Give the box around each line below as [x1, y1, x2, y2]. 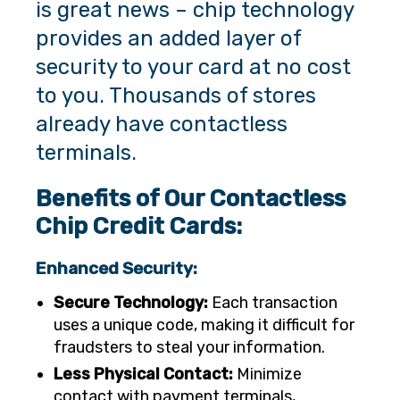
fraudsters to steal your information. [54, 337, 325, 358]
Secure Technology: [54, 293, 208, 313]
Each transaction [208, 293, 337, 313]
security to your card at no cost [36, 54, 351, 80]
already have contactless [36, 112, 287, 137]
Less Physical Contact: [54, 364, 233, 385]
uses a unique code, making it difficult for [54, 315, 354, 336]
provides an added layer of [36, 26, 301, 52]
